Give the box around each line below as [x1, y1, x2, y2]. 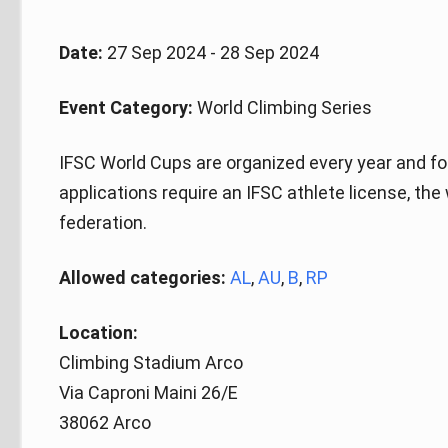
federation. [59, 211, 148, 233]
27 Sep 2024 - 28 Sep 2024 [103, 41, 320, 63]
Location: [59, 321, 139, 343]
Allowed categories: [59, 266, 227, 288]
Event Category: [59, 96, 194, 118]
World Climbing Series [193, 96, 373, 118]
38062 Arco [59, 411, 152, 433]
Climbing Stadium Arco [59, 351, 244, 373]
